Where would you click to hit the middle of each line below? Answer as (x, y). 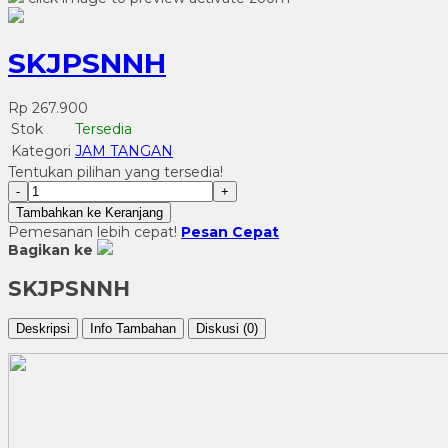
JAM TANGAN (124, 150)
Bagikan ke (50, 249)
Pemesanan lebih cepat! (94, 231)
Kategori (41, 150)
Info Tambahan (133, 329)
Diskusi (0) (227, 329)
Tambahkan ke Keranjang (89, 212)
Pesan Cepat (230, 231)
